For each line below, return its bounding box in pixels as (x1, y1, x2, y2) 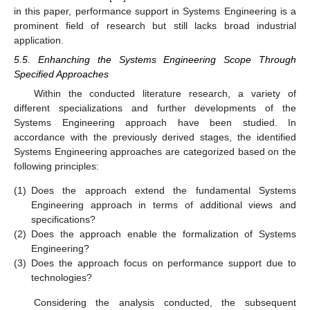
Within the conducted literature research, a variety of (33, 88, 296, 100)
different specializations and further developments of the (14, 102, 296, 114)
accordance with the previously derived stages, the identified (14, 131, 296, 143)
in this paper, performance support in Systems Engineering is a (14, 5, 296, 17)
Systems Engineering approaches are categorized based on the (14, 146, 296, 158)
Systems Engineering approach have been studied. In (14, 117, 296, 129)
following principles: (14, 161, 99, 172)
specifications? (31, 214, 95, 226)
